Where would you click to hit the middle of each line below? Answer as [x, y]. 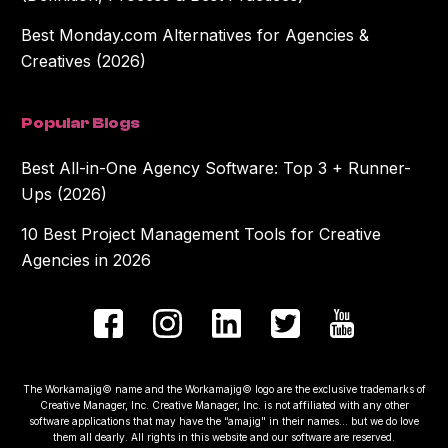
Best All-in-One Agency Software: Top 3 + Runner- [216, 168]
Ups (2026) [64, 194]
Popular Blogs [81, 122]
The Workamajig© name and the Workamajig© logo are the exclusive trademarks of [224, 388]
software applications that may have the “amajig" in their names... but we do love [224, 420]
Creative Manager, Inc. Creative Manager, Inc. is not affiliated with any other [224, 404]
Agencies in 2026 [86, 260]
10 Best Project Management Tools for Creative [201, 234]
